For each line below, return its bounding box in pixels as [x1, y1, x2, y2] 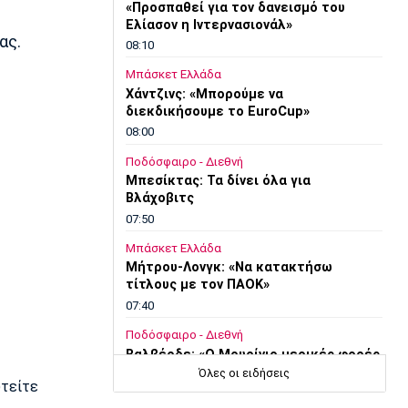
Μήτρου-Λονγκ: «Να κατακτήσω [125, 260, 332, 276]
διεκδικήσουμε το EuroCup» [125, 103, 310, 119]
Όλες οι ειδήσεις [198, 366, 290, 381]
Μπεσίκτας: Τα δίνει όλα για [125, 173, 311, 189]
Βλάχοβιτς [125, 190, 194, 207]
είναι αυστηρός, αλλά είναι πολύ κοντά [125, 363, 380, 380]
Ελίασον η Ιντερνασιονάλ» [125, 16, 292, 33]
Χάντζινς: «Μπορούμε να [125, 86, 283, 102]
